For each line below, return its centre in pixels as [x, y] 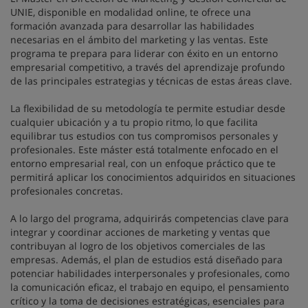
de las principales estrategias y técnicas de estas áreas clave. [151, 81]
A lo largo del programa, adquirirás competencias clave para [150, 218]
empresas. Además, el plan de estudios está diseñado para [146, 260]
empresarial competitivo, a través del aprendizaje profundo [147, 67]
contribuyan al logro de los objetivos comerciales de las [138, 246]
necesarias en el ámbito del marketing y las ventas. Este [139, 40]
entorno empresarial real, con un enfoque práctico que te [143, 163]
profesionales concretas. [67, 191]
